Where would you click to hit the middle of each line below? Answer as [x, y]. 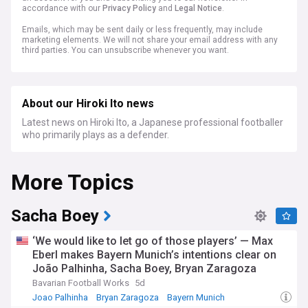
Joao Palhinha [60, 297]
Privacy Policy [129, 8]
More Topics [73, 183]
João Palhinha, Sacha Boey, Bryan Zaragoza [144, 268]
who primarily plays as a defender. [96, 135]
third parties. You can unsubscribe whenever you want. [125, 50]
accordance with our [62, 8]
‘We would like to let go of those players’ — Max [153, 241]
